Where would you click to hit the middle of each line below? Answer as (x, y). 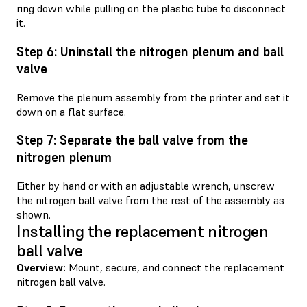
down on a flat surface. (71, 111)
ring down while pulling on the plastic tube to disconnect (151, 9)
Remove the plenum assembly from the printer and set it (153, 97)
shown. (34, 214)
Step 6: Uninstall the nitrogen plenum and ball (150, 51)
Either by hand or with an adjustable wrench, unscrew (146, 186)
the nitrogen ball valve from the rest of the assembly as (150, 200)
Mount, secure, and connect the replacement (175, 267)
